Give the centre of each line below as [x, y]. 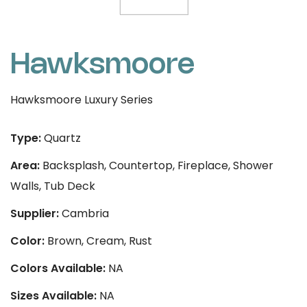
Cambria [84, 213]
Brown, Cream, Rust [98, 241]
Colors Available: [58, 268]
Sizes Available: [53, 295]
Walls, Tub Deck [53, 186]
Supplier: [35, 213]
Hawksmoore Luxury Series [82, 100]
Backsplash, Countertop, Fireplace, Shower [157, 165]
